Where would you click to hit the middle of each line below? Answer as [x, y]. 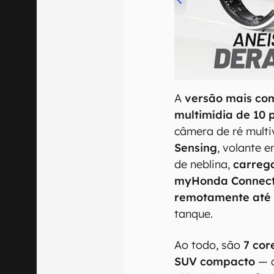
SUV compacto [215, 262]
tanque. [194, 214]
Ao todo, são [209, 245]
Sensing [196, 148]
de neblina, [204, 165]
